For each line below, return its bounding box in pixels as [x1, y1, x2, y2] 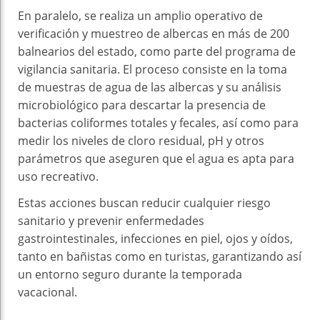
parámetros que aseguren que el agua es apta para [18, 151, 294, 167]
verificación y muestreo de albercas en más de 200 [18, 26, 289, 42]
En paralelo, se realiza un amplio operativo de [18, 8, 263, 24]
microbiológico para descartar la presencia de [18, 97, 266, 114]
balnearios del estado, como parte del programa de [18, 44, 296, 60]
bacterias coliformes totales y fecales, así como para [18, 115, 299, 131]
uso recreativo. [18, 169, 99, 185]
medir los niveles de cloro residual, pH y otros [18, 133, 264, 149]
